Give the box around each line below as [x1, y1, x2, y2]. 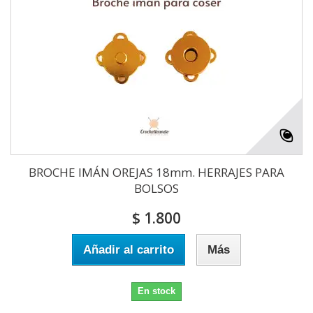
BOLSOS [134, 180, 179, 197]
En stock [138, 286, 175, 297]
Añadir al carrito [83, 243, 174, 257]
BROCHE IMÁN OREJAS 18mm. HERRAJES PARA [29, 164, 284, 181]
